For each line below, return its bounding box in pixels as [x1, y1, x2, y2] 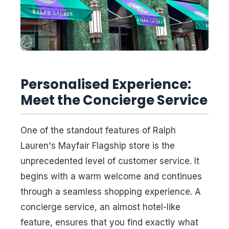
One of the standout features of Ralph [20, 125, 176, 135]
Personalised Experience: [20, 75, 191, 94]
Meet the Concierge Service [20, 91, 208, 110]
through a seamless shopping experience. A [20, 186, 201, 197]
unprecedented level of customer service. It [20, 155, 199, 166]
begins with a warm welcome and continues [20, 171, 202, 181]
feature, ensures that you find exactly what [20, 217, 198, 227]
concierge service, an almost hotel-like [20, 201, 180, 212]
